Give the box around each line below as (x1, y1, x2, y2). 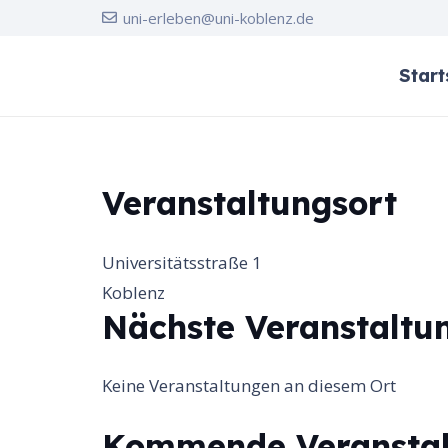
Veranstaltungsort (102, 183, 397, 223)
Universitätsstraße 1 (102, 250, 262, 274)
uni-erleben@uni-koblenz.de (123, 8, 314, 28)
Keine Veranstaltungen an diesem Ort (102, 374, 396, 397)
